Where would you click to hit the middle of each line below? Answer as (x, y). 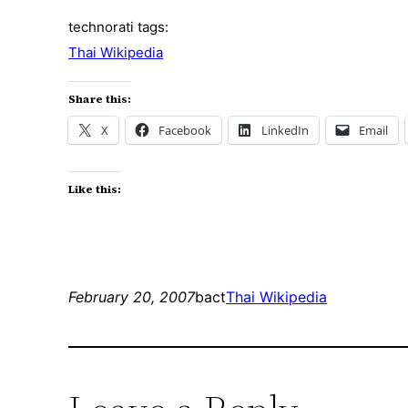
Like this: (95, 190)
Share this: (100, 100)
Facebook (185, 131)
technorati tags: (119, 27)
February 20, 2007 (132, 297)
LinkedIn (286, 131)
